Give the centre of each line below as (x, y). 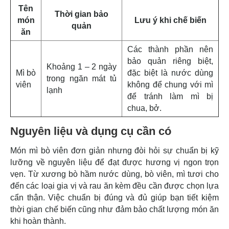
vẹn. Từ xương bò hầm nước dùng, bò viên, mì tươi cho (114, 174)
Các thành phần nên (170, 49)
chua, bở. (144, 108)
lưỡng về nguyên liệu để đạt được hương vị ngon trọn (114, 162)
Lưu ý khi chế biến (170, 20)
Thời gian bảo (82, 14)
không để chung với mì (170, 84)
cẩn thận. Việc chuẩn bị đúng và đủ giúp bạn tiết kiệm (114, 197)
